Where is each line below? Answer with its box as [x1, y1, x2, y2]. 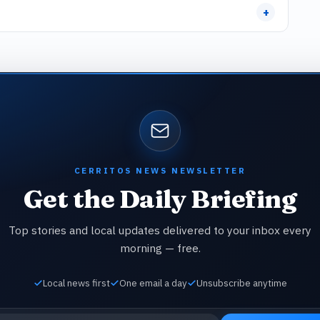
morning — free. [119, 241, 201, 255]
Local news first [42, 276, 110, 289]
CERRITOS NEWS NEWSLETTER [74, 165, 246, 176]
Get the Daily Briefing [23, 184, 297, 214]
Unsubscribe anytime [196, 276, 287, 289]
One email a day [119, 276, 187, 289]
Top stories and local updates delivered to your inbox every [9, 223, 311, 237]
